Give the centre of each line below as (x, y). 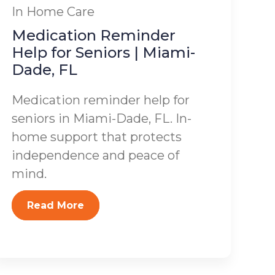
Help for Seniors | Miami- (104, 52)
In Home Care (53, 12)
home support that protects (97, 137)
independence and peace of (96, 155)
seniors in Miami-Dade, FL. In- (102, 118)
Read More (56, 205)
